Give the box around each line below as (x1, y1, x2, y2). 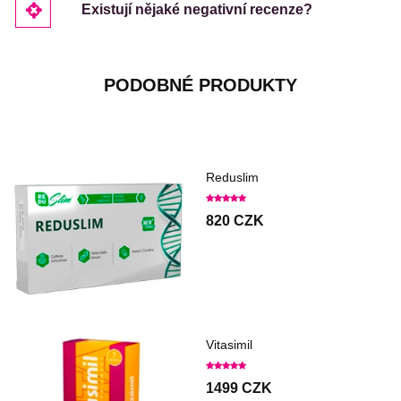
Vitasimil (206, 337, 252, 353)
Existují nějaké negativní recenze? (81, 2, 312, 18)
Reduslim (206, 170, 259, 185)
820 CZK (206, 213, 264, 229)
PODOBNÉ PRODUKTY (104, 75, 297, 96)
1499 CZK (206, 380, 272, 397)
